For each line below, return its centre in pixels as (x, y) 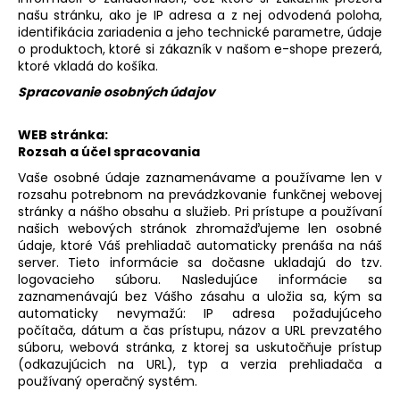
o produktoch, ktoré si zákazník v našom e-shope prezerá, (200, 49)
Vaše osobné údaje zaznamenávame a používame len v (200, 177)
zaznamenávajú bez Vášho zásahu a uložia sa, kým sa (200, 296)
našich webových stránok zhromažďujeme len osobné (200, 228)
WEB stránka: (63, 134)
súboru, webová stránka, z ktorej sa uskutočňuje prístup (200, 347)
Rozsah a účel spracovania (109, 151)
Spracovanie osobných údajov (117, 92)
